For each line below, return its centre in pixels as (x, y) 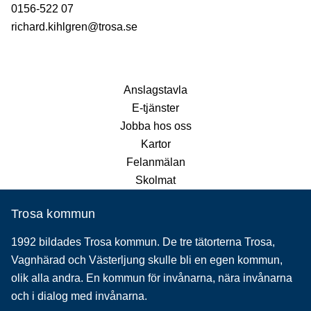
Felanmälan (155, 162)
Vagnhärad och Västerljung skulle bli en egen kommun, (147, 260)
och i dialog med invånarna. (79, 296)
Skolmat (155, 180)
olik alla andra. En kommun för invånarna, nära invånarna (152, 278)
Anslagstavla (155, 90)
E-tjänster (155, 108)
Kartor (155, 144)
